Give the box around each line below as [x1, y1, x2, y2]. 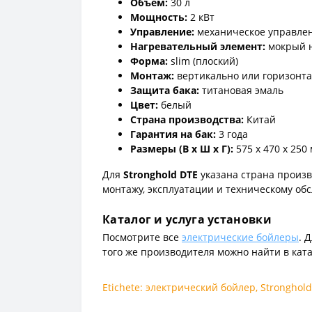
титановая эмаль [199, 83, 283, 97]
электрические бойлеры [182, 230, 299, 244]
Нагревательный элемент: [130, 39, 265, 53]
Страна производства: [130, 112, 244, 126]
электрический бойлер [146, 280, 256, 294]
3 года [216, 127, 248, 141]
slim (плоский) [168, 54, 238, 68]
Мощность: [130, 10, 187, 24]
